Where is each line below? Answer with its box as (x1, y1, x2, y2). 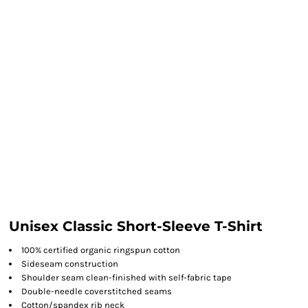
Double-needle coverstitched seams (21, 286, 172, 296)
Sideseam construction (21, 258, 118, 269)
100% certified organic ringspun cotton (21, 245, 180, 255)
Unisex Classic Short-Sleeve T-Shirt (9, 218, 263, 234)
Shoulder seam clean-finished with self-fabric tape (21, 272, 232, 283)
